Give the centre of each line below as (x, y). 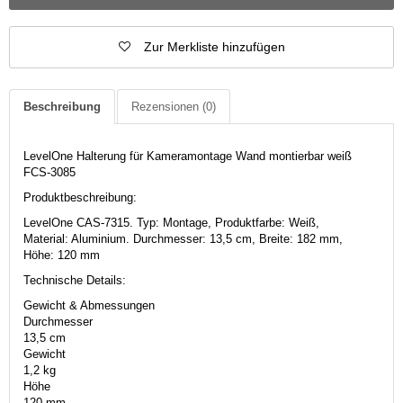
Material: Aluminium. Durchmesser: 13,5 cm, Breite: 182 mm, (183, 238)
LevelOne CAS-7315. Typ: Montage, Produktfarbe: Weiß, (171, 222)
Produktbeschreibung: (80, 197)
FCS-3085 (49, 172)
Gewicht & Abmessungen (89, 305)
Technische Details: (75, 280)
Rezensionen (167, 106)
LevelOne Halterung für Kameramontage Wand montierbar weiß (188, 156)
